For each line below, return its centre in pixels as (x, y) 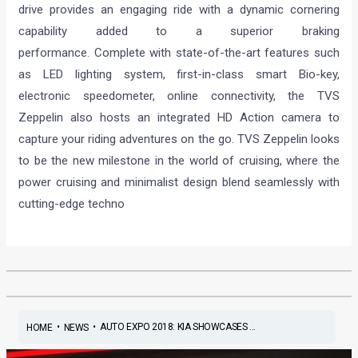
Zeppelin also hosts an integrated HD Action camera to (179, 118)
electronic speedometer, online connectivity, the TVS (179, 96)
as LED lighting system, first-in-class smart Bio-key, (179, 75)
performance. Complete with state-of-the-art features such (179, 53)
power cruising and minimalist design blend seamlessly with (179, 183)
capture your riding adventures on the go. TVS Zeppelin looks (179, 139)
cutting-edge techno (72, 204)
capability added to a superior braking (179, 32)
